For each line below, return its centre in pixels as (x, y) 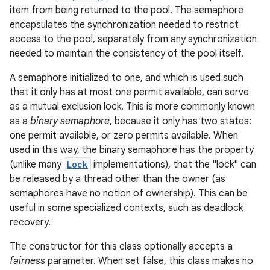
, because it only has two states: (181, 121)
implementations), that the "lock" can (174, 165)
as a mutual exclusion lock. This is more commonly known (132, 107)
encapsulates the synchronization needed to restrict (124, 25)
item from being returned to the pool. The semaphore (127, 10)
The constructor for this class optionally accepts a (121, 246)
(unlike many (37, 165)
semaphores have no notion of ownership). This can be (129, 193)
